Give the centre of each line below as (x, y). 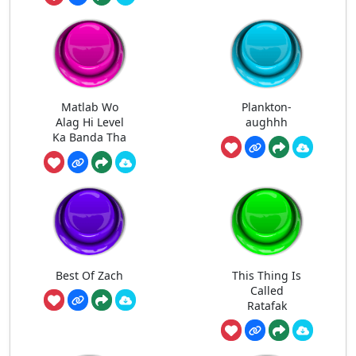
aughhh (267, 122)
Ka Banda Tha (89, 137)
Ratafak (267, 305)
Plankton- (267, 107)
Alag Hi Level (89, 122)
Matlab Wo (89, 107)
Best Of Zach (89, 275)
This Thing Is (267, 275)
